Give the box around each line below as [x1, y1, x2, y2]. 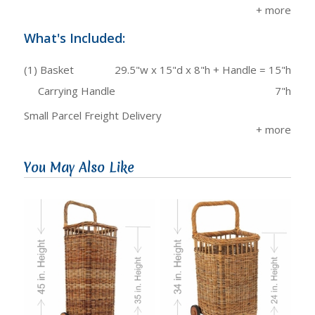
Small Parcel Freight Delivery [24, 108, 162, 122]
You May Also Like [24, 157, 134, 176]
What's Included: [24, 29, 125, 46]
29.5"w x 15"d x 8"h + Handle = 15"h [115, 62, 291, 77]
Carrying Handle [38, 83, 115, 98]
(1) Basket [24, 62, 74, 77]
